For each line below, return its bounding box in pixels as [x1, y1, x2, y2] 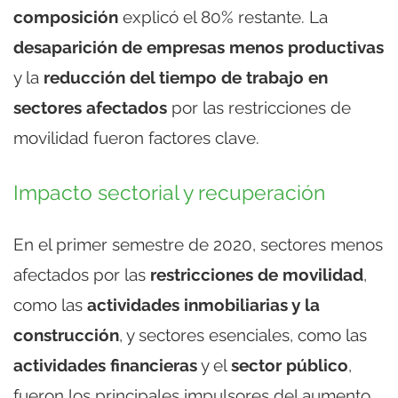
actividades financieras [13, 354, 197, 375]
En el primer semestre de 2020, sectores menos [13, 234, 383, 254]
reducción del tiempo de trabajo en [44, 67, 328, 87]
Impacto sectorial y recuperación [13, 180, 325, 204]
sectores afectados [13, 97, 167, 117]
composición [13, 6, 118, 27]
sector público [231, 354, 348, 375]
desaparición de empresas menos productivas [13, 36, 384, 57]
